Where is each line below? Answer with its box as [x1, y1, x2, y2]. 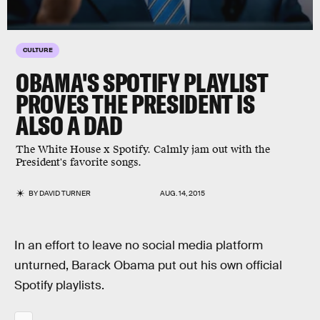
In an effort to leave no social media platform [14, 238, 263, 253]
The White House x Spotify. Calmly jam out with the [16, 143, 270, 156]
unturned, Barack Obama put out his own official [14, 258, 282, 273]
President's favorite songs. [16, 156, 144, 169]
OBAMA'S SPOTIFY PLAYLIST [16, 66, 269, 99]
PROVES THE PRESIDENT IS [16, 88, 255, 120]
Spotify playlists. [14, 278, 104, 293]
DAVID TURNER [39, 189, 91, 198]
